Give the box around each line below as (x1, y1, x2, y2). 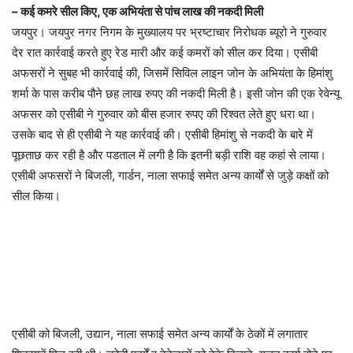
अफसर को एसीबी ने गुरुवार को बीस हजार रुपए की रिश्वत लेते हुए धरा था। (12, 106, 316, 121)
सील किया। (12, 188, 61, 203)
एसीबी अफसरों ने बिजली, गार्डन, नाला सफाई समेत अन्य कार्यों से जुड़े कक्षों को (12, 167, 329, 183)
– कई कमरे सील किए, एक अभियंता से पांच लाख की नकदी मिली (12, 3, 263, 19)
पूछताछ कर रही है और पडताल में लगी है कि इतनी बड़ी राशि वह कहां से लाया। (12, 147, 326, 162)
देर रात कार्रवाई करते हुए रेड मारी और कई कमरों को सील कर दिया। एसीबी (12, 44, 318, 60)
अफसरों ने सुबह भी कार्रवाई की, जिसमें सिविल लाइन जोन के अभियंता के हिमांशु (12, 65, 333, 80)
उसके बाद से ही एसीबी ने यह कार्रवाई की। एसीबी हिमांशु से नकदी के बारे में (12, 126, 313, 142)
